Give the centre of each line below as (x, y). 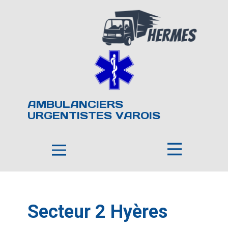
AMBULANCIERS (75, 104)
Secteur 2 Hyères (97, 212)
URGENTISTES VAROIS (94, 116)
